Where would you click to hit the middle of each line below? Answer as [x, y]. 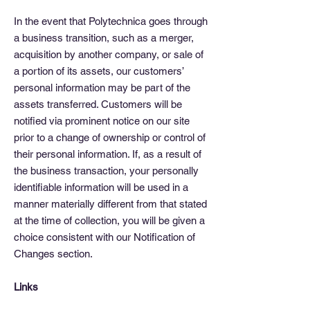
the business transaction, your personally [106, 171]
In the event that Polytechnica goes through [111, 21]
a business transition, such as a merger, [104, 38]
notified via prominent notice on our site [102, 121]
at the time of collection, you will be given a [109, 220]
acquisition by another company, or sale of [109, 54]
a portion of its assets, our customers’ [99, 71]
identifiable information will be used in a [101, 187]
